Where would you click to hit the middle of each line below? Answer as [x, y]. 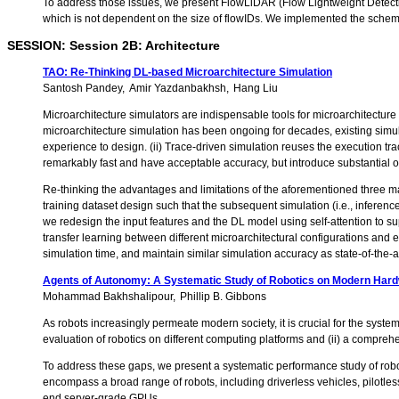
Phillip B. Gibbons [223, 297]
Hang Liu [256, 89]
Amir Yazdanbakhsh [178, 89]
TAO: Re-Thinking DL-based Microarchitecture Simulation [187, 73]
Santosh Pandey [82, 89]
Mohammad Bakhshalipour [108, 297]
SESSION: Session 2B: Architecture [114, 46]
